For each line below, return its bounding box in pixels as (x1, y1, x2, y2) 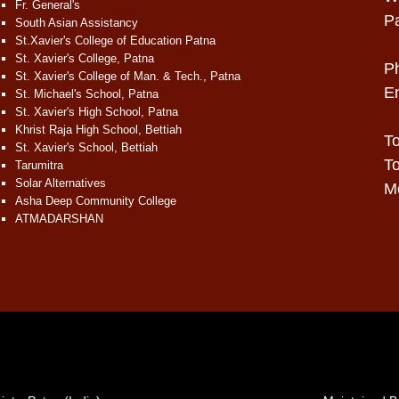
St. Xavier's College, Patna (14, 52, 154, 65)
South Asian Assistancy (14, 16, 138, 29)
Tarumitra (14, 159, 63, 172)
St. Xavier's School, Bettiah (14, 141, 158, 154)
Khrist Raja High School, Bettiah (14, 123, 182, 136)
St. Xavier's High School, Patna (14, 105, 178, 118)
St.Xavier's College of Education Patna (14, 34, 216, 47)
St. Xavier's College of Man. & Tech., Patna (14, 69, 240, 83)
